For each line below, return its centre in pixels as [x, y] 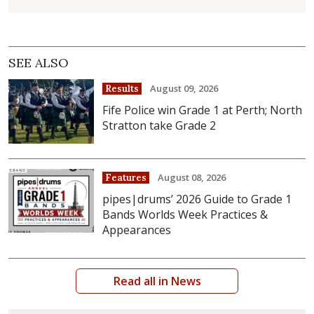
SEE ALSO [39, 63]
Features [126, 177]
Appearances [137, 230]
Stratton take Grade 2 [159, 125]
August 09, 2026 [184, 88]
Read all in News [157, 281]
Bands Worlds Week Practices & [185, 214]
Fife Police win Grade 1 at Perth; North [203, 110]
